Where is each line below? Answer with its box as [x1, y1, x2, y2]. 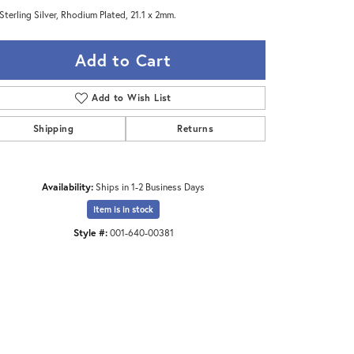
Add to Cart [75, 49, 171, 72]
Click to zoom [182, 253, 239, 267]
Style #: [73, 226, 107, 239]
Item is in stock [93, 204, 153, 216]
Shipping [32, 122, 73, 135]
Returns [177, 122, 214, 135]
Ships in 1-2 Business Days [96, 180, 205, 194]
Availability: [42, 180, 93, 194]
